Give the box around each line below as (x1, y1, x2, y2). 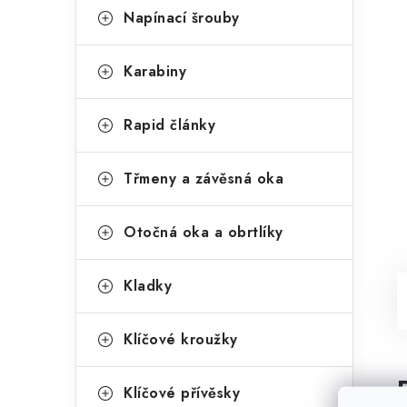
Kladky (124, 275, 172, 296)
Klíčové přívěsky (124, 382, 240, 403)
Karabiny (124, 61, 186, 82)
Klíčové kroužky (124, 329, 238, 350)
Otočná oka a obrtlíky (124, 222, 283, 243)
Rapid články (124, 114, 215, 135)
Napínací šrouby (124, 7, 240, 28)
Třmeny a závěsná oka (124, 168, 283, 189)
